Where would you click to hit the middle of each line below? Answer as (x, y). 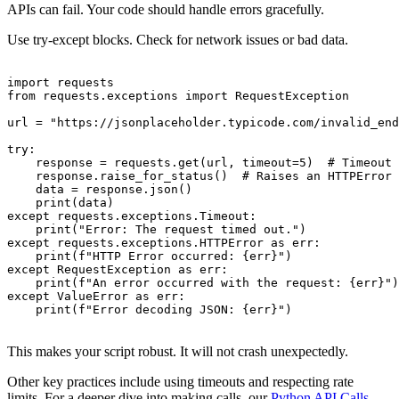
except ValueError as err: (96, 297)
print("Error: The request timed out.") (157, 230)
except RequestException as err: (118, 270)
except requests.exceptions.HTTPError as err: (164, 243)
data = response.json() (100, 190)
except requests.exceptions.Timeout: (132, 216)
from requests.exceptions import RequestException (178, 96)
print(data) (61, 203)
